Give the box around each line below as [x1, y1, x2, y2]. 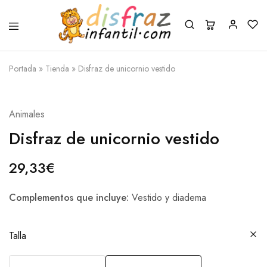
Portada [9, 63, 36, 74]
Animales [9, 107, 45, 121]
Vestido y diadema [129, 191, 206, 204]
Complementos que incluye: [9, 191, 129, 204]
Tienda [45, 63, 69, 74]
